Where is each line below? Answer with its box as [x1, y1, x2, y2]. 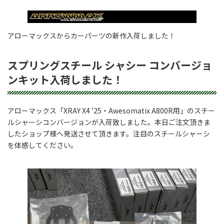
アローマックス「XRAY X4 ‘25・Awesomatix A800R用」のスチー [7, 105, 215, 115]
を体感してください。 [7, 139, 77, 150]
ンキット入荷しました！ [7, 72, 123, 87]
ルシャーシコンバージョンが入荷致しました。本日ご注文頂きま [7, 116, 210, 127]
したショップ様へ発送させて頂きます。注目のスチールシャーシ [7, 128, 210, 138]
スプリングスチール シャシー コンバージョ [7, 57, 212, 73]
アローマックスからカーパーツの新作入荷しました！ [7, 30, 175, 40]
